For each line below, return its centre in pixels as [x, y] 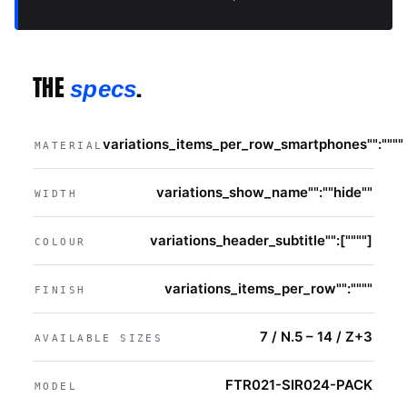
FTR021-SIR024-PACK [299, 384]
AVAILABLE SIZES [99, 338]
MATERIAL [69, 145]
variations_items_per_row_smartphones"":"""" [253, 144]
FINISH [60, 290]
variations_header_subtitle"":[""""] [261, 240]
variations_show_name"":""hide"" [264, 192]
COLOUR [60, 242]
